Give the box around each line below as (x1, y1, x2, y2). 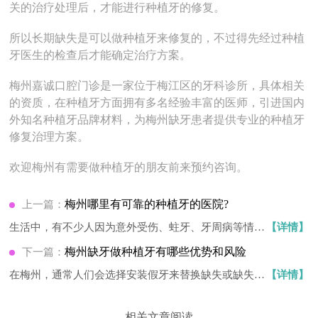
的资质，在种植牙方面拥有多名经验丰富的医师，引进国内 (9, 96, 305, 109)
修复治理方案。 (9, 130, 89, 143)
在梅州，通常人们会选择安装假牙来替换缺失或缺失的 (9, 269, 265, 281)
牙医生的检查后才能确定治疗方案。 (9, 48, 192, 61)
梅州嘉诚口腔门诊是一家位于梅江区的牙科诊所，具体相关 (9, 79, 305, 92)
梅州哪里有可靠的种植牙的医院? (65, 198, 229, 211)
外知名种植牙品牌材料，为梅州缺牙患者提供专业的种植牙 (9, 113, 305, 126)
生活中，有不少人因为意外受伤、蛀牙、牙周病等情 (9, 221, 255, 234)
